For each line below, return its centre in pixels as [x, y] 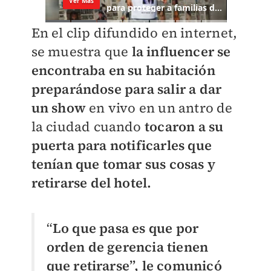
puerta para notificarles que [122, 145]
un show [58, 108]
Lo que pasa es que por [126, 228]
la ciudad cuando [86, 127]
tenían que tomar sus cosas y [123, 164]
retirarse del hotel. [91, 183]
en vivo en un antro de [159, 108]
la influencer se [181, 52]
